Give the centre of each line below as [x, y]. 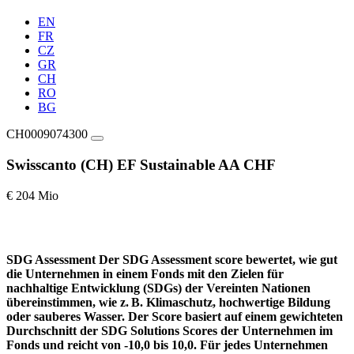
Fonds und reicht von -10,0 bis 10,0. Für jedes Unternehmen [167, 345]
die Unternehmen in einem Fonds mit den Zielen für [145, 273]
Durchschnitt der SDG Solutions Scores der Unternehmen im [169, 330]
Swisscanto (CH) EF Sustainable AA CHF [141, 164]
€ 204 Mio [32, 195]
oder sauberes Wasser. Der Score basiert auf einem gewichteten [175, 316]
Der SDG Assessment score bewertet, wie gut [218, 259]
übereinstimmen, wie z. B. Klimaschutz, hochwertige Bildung [168, 302]
